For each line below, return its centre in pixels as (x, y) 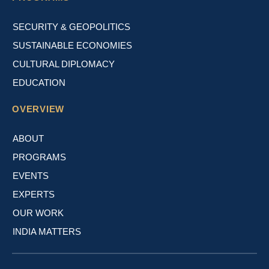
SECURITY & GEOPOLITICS (71, 26)
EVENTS (30, 175)
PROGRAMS (39, 157)
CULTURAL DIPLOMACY (63, 64)
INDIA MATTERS (47, 231)
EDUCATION (39, 82)
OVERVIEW (38, 109)
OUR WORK (38, 213)
